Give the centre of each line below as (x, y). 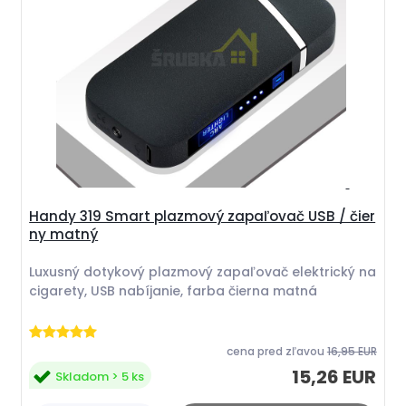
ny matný (64, 234)
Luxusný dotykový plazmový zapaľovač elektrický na (203, 271)
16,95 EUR (352, 351)
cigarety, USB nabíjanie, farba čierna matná (174, 290)
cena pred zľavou (275, 351)
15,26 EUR (334, 377)
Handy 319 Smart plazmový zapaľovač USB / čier (203, 216)
